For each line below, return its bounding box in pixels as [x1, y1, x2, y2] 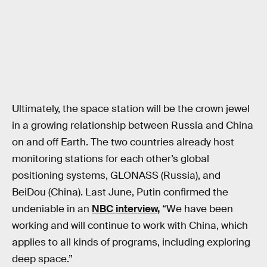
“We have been [160, 203, 233, 216]
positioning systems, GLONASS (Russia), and [12, 169, 221, 182]
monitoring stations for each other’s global [12, 153, 209, 166]
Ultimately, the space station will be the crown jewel [12, 103, 250, 116]
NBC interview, [92, 203, 160, 216]
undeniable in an [12, 203, 92, 216]
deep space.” [12, 253, 73, 266]
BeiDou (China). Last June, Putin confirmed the [12, 186, 228, 199]
